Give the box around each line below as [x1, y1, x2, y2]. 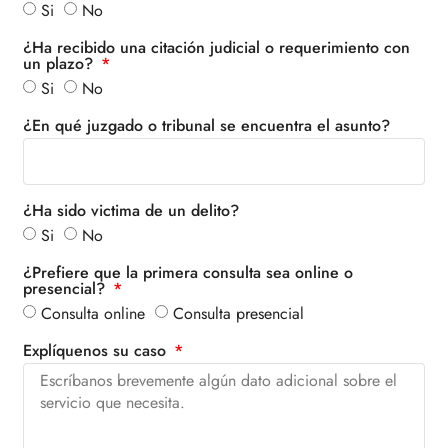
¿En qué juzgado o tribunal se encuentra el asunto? [22, 113, 390, 137]
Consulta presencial [172, 301, 304, 325]
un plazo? [22, 51, 98, 75]
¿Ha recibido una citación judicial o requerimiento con [22, 35, 410, 59]
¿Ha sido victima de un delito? [22, 198, 239, 222]
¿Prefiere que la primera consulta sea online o [22, 260, 353, 284]
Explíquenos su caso [22, 338, 171, 362]
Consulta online [40, 301, 145, 325]
